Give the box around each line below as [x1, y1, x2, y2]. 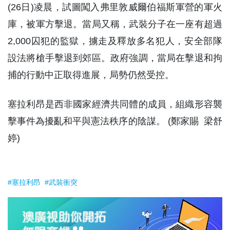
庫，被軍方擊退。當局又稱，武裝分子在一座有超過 [8, 19, 222, 29]
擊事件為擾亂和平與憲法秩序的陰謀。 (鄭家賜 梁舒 [8, 116, 222, 126]
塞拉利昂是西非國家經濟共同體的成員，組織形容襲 [8, 99, 222, 109]
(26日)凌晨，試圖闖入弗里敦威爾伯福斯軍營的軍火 [8, 2, 222, 12]
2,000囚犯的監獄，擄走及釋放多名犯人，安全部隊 [8, 36, 222, 46]
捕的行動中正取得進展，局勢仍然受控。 [8, 70, 174, 80]
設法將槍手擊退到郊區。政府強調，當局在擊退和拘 [8, 53, 222, 63]
